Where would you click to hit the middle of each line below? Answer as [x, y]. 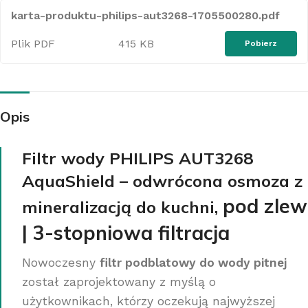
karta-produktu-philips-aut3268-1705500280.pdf [145, 15]
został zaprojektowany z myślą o [119, 282]
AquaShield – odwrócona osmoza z [162, 180]
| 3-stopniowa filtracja [126, 232]
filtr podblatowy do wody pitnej [193, 262]
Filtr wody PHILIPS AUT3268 [137, 158]
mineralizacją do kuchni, [122, 207]
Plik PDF [33, 43]
